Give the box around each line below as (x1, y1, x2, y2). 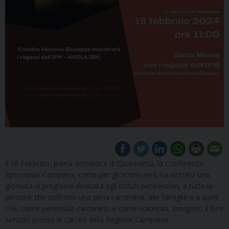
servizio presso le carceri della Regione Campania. (5, 214, 170, 224)
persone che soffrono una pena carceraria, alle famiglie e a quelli (5, 192, 219, 202)
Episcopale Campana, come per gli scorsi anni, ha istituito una (5, 169, 210, 179)
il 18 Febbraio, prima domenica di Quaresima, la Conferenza (5, 158, 203, 168)
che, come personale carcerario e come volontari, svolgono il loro (5, 203, 223, 213)
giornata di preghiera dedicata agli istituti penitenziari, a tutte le (5, 180, 213, 191)
